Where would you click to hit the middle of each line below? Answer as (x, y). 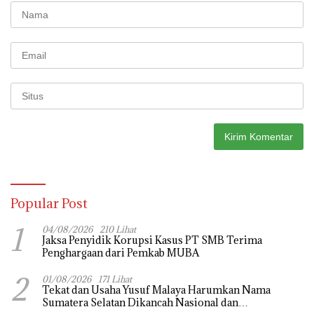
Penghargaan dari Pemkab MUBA (121, 252)
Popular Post (49, 203)
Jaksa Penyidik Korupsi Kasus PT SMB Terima (152, 240)
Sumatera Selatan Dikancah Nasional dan (140, 302)
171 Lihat (115, 279)
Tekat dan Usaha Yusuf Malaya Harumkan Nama (82, 289)
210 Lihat (118, 229)
